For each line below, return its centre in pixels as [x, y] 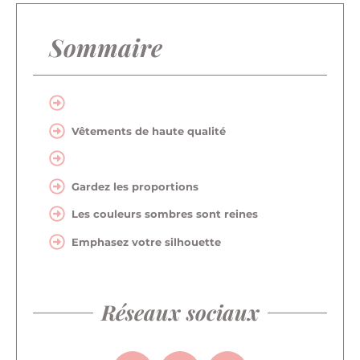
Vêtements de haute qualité [149, 131]
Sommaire [106, 48]
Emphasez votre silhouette [146, 241]
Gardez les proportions [135, 186]
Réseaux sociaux [180, 313]
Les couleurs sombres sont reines [166, 214]
